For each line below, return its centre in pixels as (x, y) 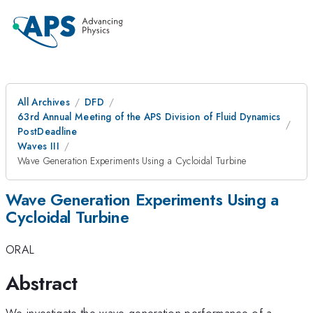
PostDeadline (47, 131)
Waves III (38, 146)
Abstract (42, 283)
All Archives (44, 102)
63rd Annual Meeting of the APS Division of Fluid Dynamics (149, 117)
